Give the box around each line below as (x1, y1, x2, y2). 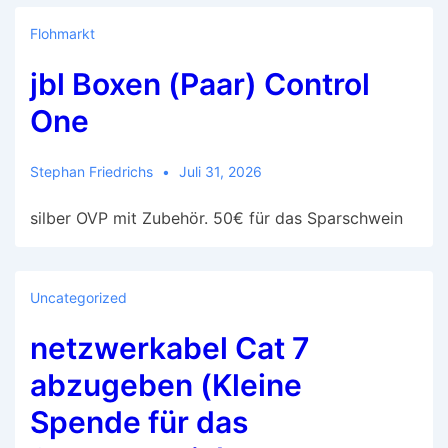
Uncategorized (30, 289, 127, 306)
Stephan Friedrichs (30, 163, 153, 180)
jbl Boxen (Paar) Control (30, 66, 370, 102)
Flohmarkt (30, 25, 95, 42)
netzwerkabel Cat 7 (30, 330, 310, 366)
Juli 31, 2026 (178, 163, 262, 180)
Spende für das (30, 404, 248, 440)
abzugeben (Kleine (30, 367, 302, 403)
